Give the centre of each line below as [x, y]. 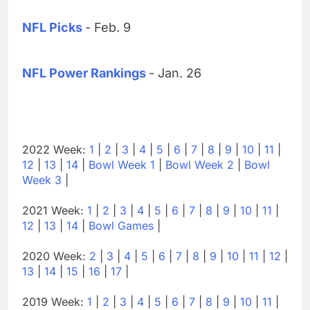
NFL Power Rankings [84, 73]
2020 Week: [56, 256]
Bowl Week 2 [200, 164]
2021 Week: [55, 210]
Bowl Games [121, 225]
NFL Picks [52, 27]
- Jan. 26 [175, 73]
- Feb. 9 [108, 27]
